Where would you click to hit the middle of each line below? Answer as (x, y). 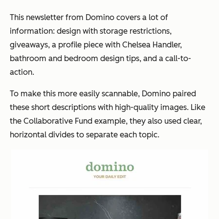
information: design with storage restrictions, (91, 31)
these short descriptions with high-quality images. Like (108, 108)
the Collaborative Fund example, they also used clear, (106, 121)
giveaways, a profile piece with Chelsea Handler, (96, 45)
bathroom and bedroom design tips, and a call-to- (100, 59)
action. (22, 72)
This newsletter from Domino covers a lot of (89, 18)
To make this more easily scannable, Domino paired (103, 94)
